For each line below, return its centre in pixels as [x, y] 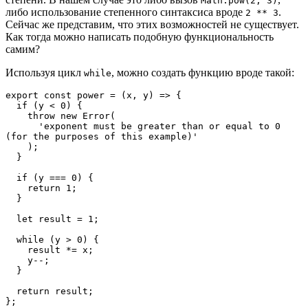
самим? [23, 49]
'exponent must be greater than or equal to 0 [22, 126]
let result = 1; [58, 219]
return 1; [52, 188]
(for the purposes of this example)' [102, 136]
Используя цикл [45, 72]
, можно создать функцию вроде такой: [203, 72]
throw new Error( [71, 115]
